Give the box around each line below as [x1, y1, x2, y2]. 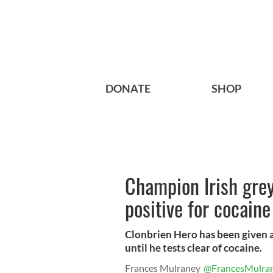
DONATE [105, 82, 151, 96]
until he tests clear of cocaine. [125, 241, 262, 255]
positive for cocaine [125, 193, 271, 224]
